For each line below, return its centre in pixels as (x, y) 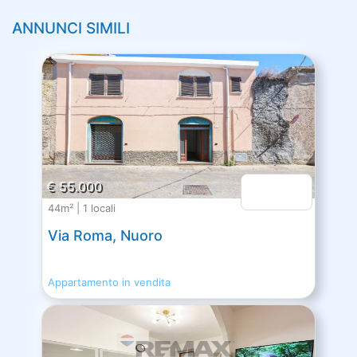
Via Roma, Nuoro (106, 235)
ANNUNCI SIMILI (71, 28)
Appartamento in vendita (110, 282)
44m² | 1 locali (82, 208)
